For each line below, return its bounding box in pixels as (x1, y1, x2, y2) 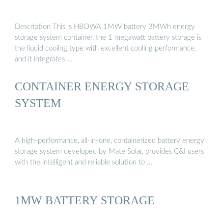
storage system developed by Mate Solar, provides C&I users (15, 148, 204, 156)
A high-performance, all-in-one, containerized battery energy (15, 137, 204, 145)
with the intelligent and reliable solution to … (15, 159, 152, 166)
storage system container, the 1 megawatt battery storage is (15, 33, 201, 41)
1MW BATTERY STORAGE (15, 193, 155, 207)
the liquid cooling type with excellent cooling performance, (15, 44, 196, 52)
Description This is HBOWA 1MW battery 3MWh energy (15, 23, 195, 30)
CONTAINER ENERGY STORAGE (15, 79, 189, 93)
